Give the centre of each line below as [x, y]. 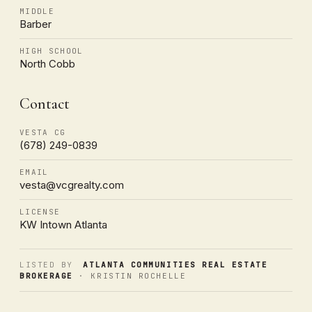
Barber [36, 24]
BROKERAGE [46, 275]
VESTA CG [43, 132]
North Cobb [47, 63]
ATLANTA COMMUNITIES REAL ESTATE [175, 264]
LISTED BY [46, 264]
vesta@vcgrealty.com [72, 185]
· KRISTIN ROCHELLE [130, 275]
